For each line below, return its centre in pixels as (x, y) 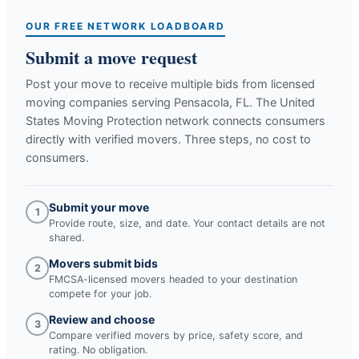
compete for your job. (100, 293)
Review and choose (102, 319)
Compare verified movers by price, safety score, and (176, 335)
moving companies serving (100, 102)
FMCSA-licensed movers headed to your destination (173, 279)
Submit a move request (111, 57)
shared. (67, 237)
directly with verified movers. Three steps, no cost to (168, 139)
